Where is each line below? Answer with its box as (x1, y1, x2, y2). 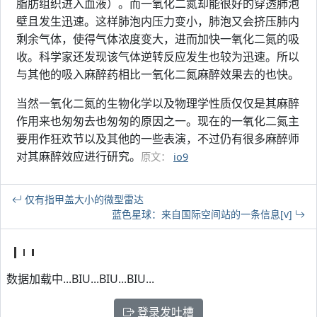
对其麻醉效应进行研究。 (16, 149, 141, 164)
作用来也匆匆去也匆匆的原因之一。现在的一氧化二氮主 (16, 113, 299, 129)
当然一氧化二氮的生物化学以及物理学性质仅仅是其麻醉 (16, 96, 299, 111)
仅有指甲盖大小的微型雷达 (22, 192, 144, 206)
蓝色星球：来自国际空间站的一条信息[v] (112, 207, 295, 221)
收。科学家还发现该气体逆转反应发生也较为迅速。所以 (16, 49, 299, 64)
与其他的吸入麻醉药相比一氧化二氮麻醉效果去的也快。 (16, 67, 299, 82)
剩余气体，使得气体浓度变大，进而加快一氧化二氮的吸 (16, 31, 299, 47)
